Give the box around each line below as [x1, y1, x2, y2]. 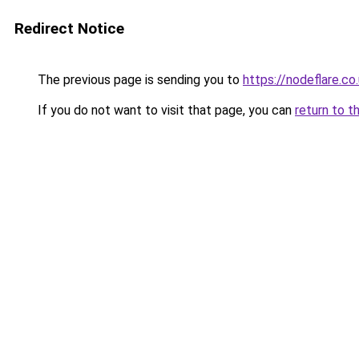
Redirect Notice [14, 19, 124, 38]
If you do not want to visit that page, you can [34, 103, 295, 118]
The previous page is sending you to [34, 72, 243, 87]
